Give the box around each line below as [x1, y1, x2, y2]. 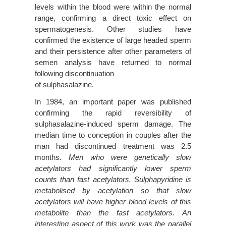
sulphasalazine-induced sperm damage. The [35, 119, 191, 128]
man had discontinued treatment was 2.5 [35, 141, 191, 150]
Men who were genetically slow [69, 152, 191, 161]
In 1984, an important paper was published [35, 97, 191, 106]
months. [35, 152, 69, 161]
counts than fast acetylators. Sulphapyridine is [35, 175, 191, 184]
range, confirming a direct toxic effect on [35, 13, 191, 22]
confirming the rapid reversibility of [35, 108, 191, 117]
